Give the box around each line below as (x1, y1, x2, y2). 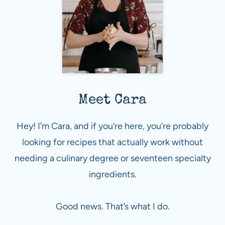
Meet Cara (78, 93, 147, 107)
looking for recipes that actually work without (22, 136, 203, 148)
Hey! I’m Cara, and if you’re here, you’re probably (17, 120, 208, 132)
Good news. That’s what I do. (55, 200, 170, 212)
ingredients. (88, 168, 137, 180)
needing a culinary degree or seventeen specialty (14, 152, 211, 164)
